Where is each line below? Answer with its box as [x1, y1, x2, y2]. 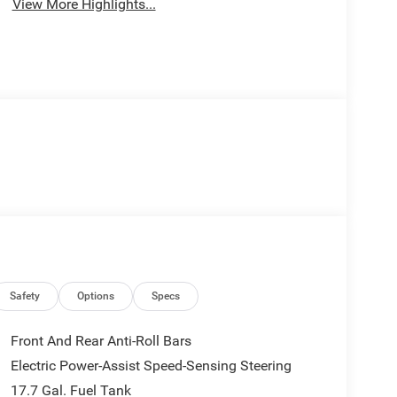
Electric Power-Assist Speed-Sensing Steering [10, 356, 292, 374]
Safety [10, 289, 41, 302]
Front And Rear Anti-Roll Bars [10, 331, 191, 349]
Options [77, 289, 115, 302]
